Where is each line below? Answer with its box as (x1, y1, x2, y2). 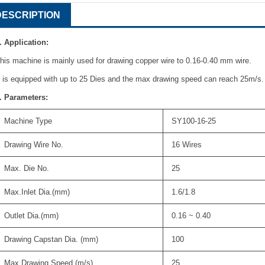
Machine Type (4, 116, 53, 125)
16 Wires (172, 140, 202, 149)
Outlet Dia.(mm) (4, 211, 66, 220)
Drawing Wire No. (4, 140, 64, 149)
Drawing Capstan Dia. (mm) (4, 234, 99, 244)
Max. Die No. (4, 163, 50, 173)
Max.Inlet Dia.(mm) (4, 187, 70, 196)
